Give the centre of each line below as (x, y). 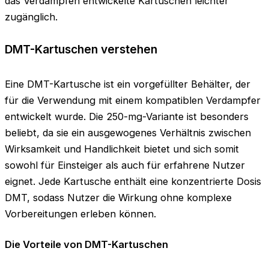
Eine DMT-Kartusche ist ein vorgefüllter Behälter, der (128, 84)
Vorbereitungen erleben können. (80, 213)
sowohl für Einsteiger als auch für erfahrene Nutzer (125, 165)
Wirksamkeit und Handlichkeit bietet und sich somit (122, 149)
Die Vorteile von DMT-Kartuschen (86, 245)
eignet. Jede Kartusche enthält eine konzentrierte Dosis (133, 181)
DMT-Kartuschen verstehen (81, 49)
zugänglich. (31, 17)
